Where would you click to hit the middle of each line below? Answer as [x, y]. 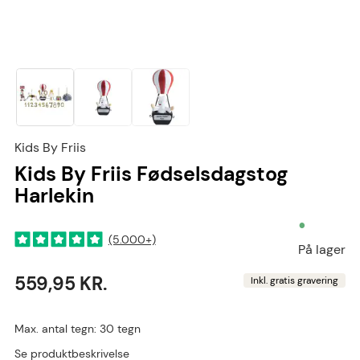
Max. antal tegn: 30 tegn [78, 329]
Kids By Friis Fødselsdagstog [151, 174]
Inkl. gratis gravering [294, 280]
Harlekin [54, 196]
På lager [322, 250]
